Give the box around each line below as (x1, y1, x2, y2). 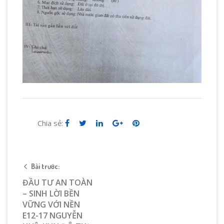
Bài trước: (31, 162, 59, 171)
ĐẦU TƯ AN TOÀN (22, 177, 92, 188)
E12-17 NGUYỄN (22, 210, 82, 221)
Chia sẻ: (37, 118, 63, 128)
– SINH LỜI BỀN (22, 188, 79, 199)
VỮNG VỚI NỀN (22, 199, 80, 210)
